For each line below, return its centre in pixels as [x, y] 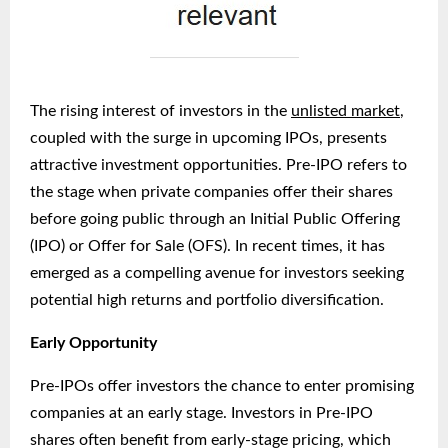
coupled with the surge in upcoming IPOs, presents [208, 138]
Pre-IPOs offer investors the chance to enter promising [222, 386]
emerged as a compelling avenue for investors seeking [217, 273]
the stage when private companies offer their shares [211, 192]
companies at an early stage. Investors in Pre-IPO [201, 413]
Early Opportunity [93, 343]
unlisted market [345, 111]
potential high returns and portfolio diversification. [207, 300]
